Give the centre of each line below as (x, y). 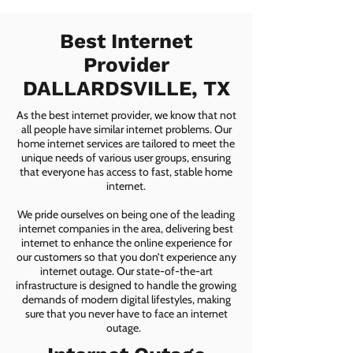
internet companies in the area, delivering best (126, 229)
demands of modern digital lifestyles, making (126, 299)
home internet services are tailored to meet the (126, 143)
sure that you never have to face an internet (126, 314)
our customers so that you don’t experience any (126, 257)
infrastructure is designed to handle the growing (126, 285)
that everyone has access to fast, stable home (126, 172)
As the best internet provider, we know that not (126, 115)
